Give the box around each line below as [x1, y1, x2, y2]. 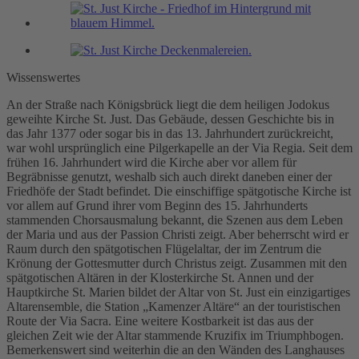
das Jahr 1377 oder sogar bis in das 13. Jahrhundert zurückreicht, [6, 127, 333, 141]
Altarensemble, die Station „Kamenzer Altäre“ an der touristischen [6, 300, 341, 314]
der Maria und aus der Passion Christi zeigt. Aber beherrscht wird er [6, 228, 349, 242]
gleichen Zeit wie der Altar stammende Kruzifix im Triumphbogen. [6, 329, 344, 343]
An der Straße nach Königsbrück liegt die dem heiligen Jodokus [6, 98, 329, 112]
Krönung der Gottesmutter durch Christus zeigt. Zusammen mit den [6, 256, 347, 271]
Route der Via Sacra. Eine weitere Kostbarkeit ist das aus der [6, 314, 313, 329]
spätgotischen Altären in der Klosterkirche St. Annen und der [6, 271, 313, 285]
